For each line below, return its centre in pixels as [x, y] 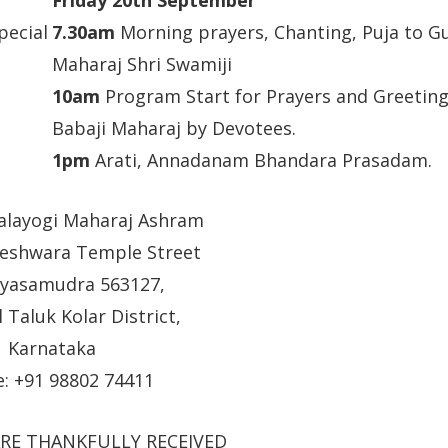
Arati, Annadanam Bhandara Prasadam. [261, 159]
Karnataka [52, 348]
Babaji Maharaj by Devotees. [174, 127]
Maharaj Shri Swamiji [142, 63]
